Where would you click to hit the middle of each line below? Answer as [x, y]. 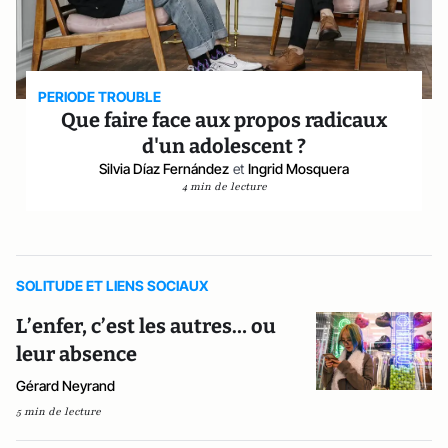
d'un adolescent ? [224, 146]
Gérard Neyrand [65, 385]
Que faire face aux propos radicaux [224, 120]
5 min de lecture [58, 411]
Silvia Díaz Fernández [164, 168]
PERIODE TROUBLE [100, 96]
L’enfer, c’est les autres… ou [146, 326]
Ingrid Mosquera [298, 168]
